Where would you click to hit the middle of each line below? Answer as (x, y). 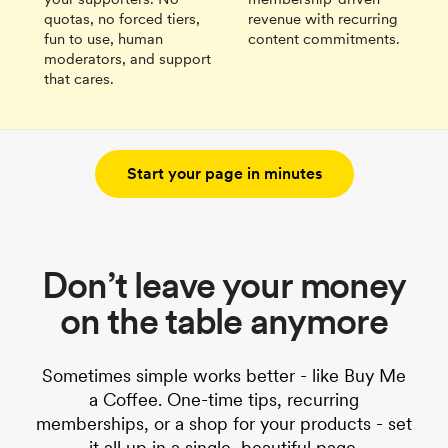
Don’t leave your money (224, 285)
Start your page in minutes (224, 173)
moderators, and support (127, 58)
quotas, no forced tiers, (122, 18)
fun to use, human (103, 38)
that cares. (79, 78)
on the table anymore (224, 321)
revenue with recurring (323, 18)
